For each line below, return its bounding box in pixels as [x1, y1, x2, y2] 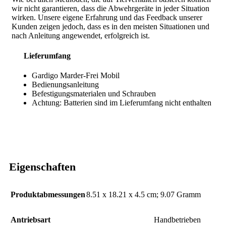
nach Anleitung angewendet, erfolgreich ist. [12, 31, 150, 40]
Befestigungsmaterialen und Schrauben [32, 89, 156, 98]
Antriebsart [11, 215, 50, 224]
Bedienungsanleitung [32, 80, 99, 89]
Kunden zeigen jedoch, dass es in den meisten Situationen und [12, 22, 209, 31]
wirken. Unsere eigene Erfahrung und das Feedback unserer [12, 13, 202, 22]
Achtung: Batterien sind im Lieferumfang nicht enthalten [32, 98, 211, 107]
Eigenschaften [9, 160, 76, 174]
